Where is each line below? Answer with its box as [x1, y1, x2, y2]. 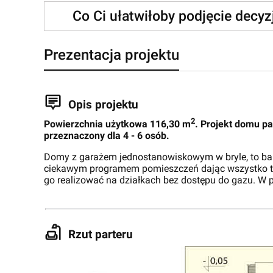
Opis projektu [68, 98, 138, 112]
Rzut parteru [68, 228, 133, 242]
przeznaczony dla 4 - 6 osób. [44, 130, 169, 142]
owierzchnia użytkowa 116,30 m [50, 118, 191, 130]
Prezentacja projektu [44, 46, 179, 63]
